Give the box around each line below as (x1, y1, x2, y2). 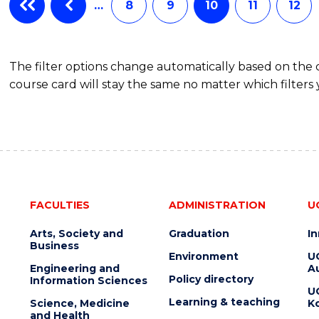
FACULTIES (29, 198, 90, 211)
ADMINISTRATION (168, 198, 266, 211)
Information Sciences (29, 273, 147, 287)
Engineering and (29, 261, 120, 275)
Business (29, 239, 79, 252)
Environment (168, 249, 239, 263)
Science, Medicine (29, 296, 130, 310)
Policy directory (168, 272, 253, 286)
